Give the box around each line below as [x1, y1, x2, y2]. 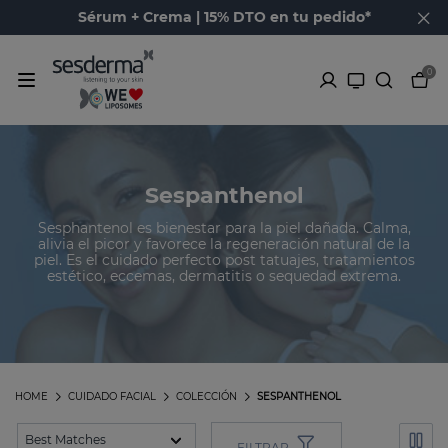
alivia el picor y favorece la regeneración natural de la [38, 234, 410, 253]
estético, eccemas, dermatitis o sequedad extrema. [47, 266, 401, 285]
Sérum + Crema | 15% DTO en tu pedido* [77, 8, 371, 26]
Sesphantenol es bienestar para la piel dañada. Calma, [37, 218, 411, 237]
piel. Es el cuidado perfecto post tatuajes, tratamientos [33, 250, 415, 269]
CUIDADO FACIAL [68, 390, 156, 404]
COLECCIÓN [176, 390, 237, 404]
